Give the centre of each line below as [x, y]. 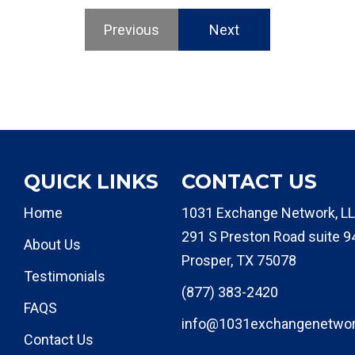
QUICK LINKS [92, 181]
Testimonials [65, 276]
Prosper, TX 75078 [239, 260]
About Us [53, 244]
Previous [132, 30]
